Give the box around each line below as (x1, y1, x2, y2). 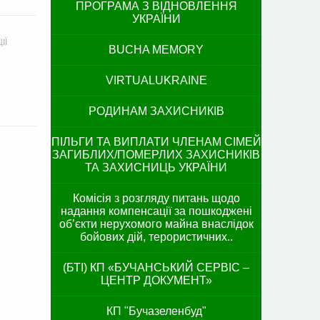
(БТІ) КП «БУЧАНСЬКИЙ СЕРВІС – (63, 261, 249, 274)
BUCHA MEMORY (109, 44, 204, 56)
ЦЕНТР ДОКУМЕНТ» (100, 274, 212, 286)
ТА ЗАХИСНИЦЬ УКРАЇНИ (85, 161, 227, 174)
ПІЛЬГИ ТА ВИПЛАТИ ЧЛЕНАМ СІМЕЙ (51, 136, 261, 148)
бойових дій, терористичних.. (79, 231, 233, 243)
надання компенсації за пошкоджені (60, 205, 252, 217)
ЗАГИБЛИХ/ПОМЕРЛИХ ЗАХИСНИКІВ (52, 149, 260, 161)
